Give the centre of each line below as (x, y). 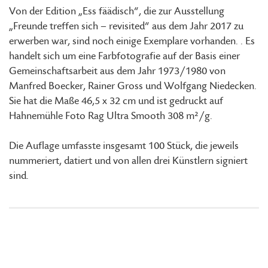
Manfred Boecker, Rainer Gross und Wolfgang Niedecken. (133, 86)
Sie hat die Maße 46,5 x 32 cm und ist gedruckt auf (116, 101)
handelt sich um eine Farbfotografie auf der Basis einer (124, 56)
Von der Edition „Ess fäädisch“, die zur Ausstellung (117, 11)
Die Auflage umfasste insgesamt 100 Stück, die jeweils (124, 146)
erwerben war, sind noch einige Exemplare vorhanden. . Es (132, 41)
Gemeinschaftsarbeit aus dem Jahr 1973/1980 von (117, 71)
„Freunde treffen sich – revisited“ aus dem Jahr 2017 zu (126, 26)
